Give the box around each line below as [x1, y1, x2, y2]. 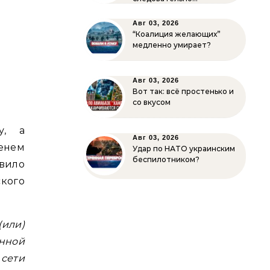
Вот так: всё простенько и [133, 87, 234, 96]
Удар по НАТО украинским [133, 144, 235, 153]
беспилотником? [133, 155, 199, 164]
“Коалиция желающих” [133, 30, 221, 39]
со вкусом [133, 98, 171, 107]
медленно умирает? [133, 40, 211, 49]
